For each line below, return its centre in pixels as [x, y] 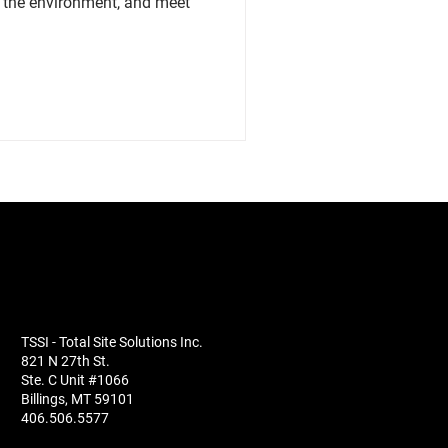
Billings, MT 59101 [77, 399]
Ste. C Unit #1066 [76, 380]
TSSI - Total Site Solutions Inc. [112, 342]
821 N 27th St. [67, 361]
